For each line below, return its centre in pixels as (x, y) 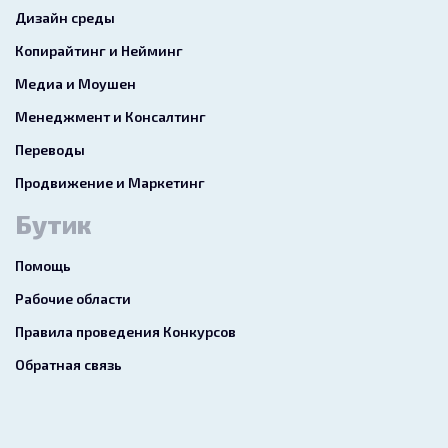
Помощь (43, 265)
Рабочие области (73, 298)
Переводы (50, 149)
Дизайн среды (65, 17)
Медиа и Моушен (75, 83)
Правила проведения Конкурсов (125, 331)
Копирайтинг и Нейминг (99, 50)
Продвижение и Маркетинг (110, 182)
